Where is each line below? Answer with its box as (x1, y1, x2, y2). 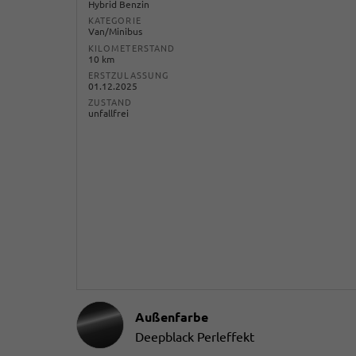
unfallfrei (88, 107, 129, 118)
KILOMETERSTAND (88, 43, 176, 53)
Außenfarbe (135, 310, 208, 325)
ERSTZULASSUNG (88, 70, 168, 80)
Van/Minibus (88, 26, 142, 37)
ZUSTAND (88, 97, 133, 107)
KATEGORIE (88, 16, 141, 26)
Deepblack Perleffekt (135, 330, 254, 345)
